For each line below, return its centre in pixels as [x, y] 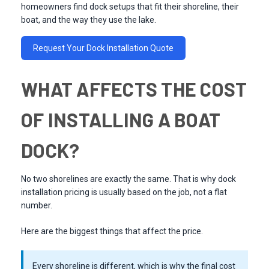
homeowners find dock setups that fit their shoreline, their [130, 7]
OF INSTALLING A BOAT [121, 120]
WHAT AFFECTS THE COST [134, 89]
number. [37, 206]
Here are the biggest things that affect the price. [112, 231]
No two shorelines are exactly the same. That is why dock [128, 179]
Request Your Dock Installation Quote [103, 48]
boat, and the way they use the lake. [89, 20]
